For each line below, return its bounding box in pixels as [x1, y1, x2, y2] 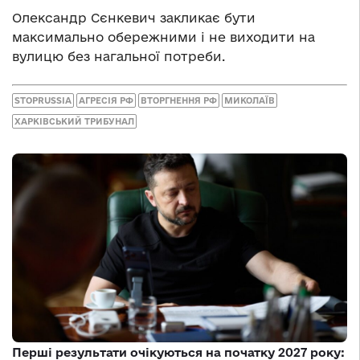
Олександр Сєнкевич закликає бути [12, 10, 256, 25]
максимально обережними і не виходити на [12, 29, 315, 44]
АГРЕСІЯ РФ [79, 96, 133, 106]
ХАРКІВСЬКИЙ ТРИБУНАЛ [14, 117, 134, 127]
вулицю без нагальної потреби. [12, 48, 225, 63]
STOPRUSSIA [14, 96, 72, 106]
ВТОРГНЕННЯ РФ [141, 96, 217, 106]
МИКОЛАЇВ [224, 96, 275, 106]
